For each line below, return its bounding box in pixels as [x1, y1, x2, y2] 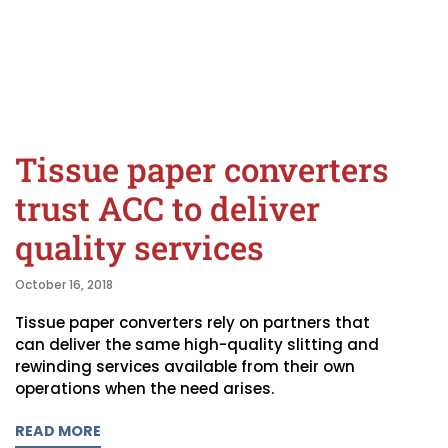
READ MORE [15, 421, 101, 442]
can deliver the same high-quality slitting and [15, 334, 379, 356]
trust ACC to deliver [15, 186, 320, 231]
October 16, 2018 [15, 276, 113, 294]
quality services [15, 225, 264, 270]
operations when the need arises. [15, 378, 274, 400]
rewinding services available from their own [15, 356, 355, 378]
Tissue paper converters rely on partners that [15, 312, 370, 334]
